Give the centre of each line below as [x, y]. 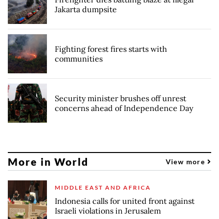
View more [186, 161]
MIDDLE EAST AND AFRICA [103, 188]
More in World [48, 161]
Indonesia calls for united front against [125, 201]
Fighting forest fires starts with [111, 49]
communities [79, 59]
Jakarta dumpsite [86, 10]
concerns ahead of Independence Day [124, 108]
